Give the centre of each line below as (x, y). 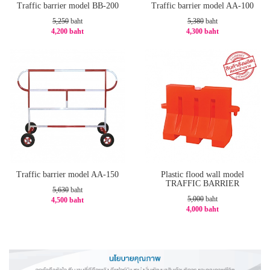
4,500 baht (67, 200)
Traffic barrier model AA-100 (202, 6)
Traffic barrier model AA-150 (67, 175)
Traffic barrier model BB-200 (67, 6)
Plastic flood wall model (202, 175)
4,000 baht (202, 209)
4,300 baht (202, 32)
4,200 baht (67, 32)
